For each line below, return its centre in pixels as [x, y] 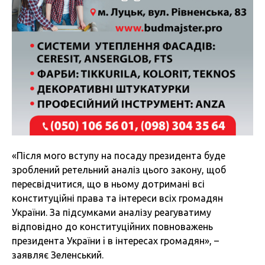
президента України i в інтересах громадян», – [115, 241]
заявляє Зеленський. [58, 255]
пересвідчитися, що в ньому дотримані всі [108, 184]
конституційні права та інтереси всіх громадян [117, 198]
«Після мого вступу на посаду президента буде [119, 156]
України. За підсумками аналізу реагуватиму [112, 213]
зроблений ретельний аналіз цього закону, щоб [119, 170]
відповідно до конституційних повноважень [112, 227]
